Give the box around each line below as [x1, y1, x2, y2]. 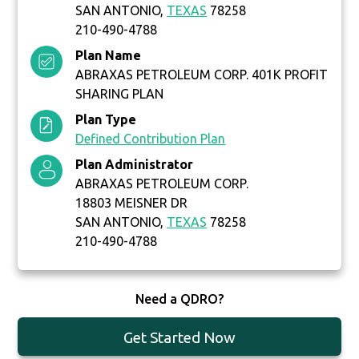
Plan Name [75, 48, 142, 63]
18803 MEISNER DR [75, 196, 188, 211]
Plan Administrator [75, 157, 194, 172]
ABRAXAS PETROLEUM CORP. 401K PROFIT [75, 67, 329, 83]
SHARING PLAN [75, 87, 164, 102]
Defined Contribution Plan [75, 131, 226, 147]
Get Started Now [123, 329, 236, 347]
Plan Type [75, 112, 137, 127]
